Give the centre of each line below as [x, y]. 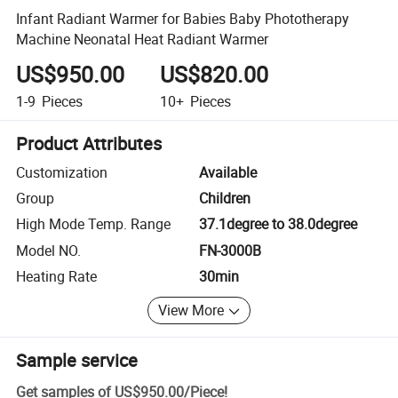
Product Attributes [89, 143]
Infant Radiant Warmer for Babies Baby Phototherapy [183, 18]
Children [225, 199]
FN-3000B [230, 250]
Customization [62, 172]
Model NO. [49, 250]
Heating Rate [57, 277]
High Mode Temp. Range [94, 224]
